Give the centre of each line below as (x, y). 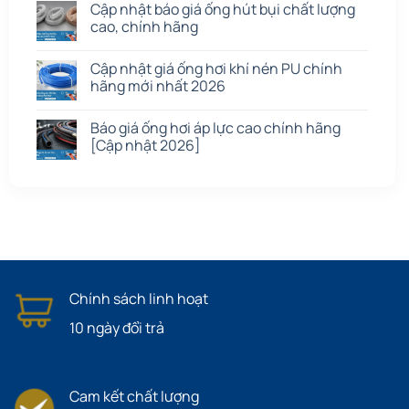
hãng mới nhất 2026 (158, 86)
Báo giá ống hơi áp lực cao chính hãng (215, 128)
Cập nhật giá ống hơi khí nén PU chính (216, 69)
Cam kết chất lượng (134, 397)
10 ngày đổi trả (117, 328)
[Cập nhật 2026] (146, 146)
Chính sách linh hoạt (139, 299)
